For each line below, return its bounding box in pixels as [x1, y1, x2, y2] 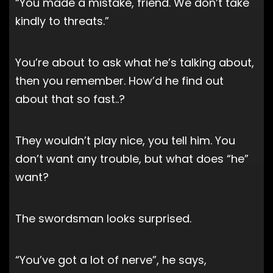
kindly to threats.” [15, 13, 109, 29]
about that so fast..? [15, 91, 125, 107]
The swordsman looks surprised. [15, 210, 191, 226]
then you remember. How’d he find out [15, 73, 224, 88]
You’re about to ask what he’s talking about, [15, 54, 254, 70]
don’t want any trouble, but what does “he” [15, 151, 249, 166]
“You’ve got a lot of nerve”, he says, [15, 252, 207, 268]
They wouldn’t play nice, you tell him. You [15, 132, 235, 148]
